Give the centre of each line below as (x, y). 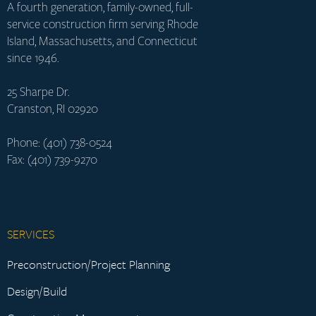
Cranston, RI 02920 (53, 109)
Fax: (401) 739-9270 (52, 160)
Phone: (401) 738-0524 (60, 143)
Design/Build (37, 291)
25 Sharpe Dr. (38, 92)
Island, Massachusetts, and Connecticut (102, 41)
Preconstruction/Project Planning (89, 265)
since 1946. (33, 58)
